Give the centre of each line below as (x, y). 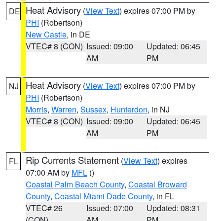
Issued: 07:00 (110, 208)
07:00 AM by (49, 172)
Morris (37, 109)
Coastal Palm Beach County (75, 184)
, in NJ (159, 109)
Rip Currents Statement (72, 160)
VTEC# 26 (44, 208)
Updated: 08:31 (174, 208)
